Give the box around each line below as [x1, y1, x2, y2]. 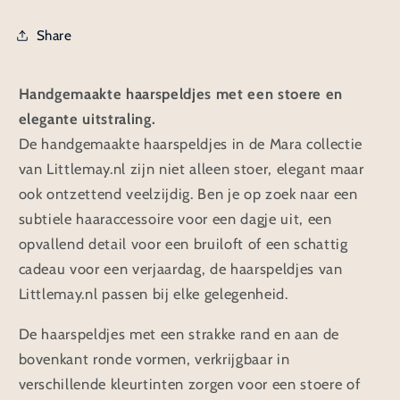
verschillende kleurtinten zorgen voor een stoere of [18, 374, 361, 393]
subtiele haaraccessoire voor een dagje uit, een [18, 210, 332, 229]
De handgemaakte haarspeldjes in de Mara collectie [18, 135, 362, 154]
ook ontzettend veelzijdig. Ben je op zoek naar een [18, 185, 358, 204]
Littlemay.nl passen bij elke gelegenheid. [18, 285, 293, 304]
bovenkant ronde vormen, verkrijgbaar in [18, 349, 294, 368]
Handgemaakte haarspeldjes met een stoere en [18, 85, 343, 104]
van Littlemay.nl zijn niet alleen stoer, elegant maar [18, 160, 364, 179]
